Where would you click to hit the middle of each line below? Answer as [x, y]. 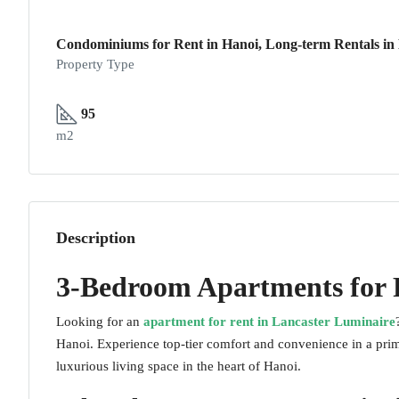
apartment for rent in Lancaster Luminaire [269, 322]
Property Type [95, 64]
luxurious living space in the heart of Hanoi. [179, 366]
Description [96, 238]
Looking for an [100, 322]
